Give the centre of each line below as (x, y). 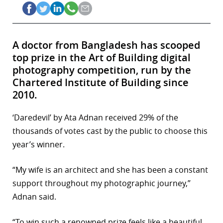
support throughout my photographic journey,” (102, 183)
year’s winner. (39, 145)
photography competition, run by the (102, 70)
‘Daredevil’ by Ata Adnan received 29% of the (95, 118)
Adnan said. (34, 197)
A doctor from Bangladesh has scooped (106, 45)
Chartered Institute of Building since (101, 83)
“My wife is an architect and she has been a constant (110, 170)
